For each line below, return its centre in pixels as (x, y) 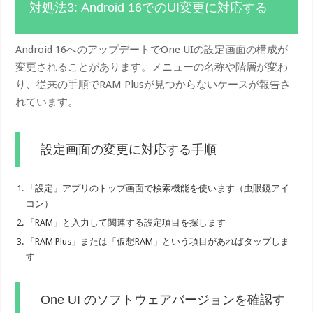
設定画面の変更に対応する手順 (129, 149)
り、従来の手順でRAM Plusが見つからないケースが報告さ (153, 84)
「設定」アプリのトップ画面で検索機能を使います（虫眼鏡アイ (158, 188)
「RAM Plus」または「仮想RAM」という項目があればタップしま (158, 241)
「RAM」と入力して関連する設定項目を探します (126, 222)
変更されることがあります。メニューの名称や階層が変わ (152, 67)
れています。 (47, 102)
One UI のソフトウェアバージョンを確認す (163, 299)
